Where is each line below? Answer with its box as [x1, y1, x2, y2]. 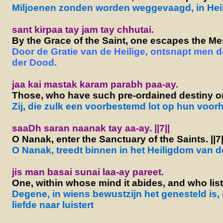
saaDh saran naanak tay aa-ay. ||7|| [11, 122, 170, 133]
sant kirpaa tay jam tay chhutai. [11, 24, 154, 35]
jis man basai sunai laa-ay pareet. [11, 166, 164, 177]
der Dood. [11, 57, 57, 68]
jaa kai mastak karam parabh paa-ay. [11, 79, 178, 90]
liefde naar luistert [11, 199, 94, 210]
